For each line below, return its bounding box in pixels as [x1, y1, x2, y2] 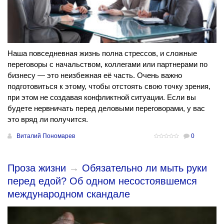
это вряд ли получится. [7, 115, 88, 124]
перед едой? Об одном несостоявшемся [7, 175, 197, 187]
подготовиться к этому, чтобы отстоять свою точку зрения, [7, 82, 210, 91]
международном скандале [7, 188, 130, 200]
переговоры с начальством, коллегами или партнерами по [7, 60, 207, 69]
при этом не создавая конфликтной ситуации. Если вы [7, 93, 196, 102]
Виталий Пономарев [16, 132, 75, 140]
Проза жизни [7, 162, 66, 174]
